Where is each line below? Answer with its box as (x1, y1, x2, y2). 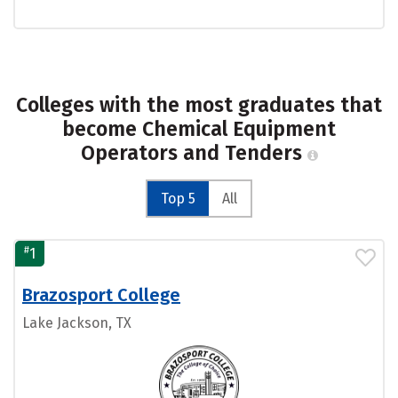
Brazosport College (22, 284, 180, 306)
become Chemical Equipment (62, 116, 336, 141)
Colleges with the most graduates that (16, 92, 382, 117)
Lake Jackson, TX (22, 314, 131, 331)
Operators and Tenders (80, 140, 307, 165)
